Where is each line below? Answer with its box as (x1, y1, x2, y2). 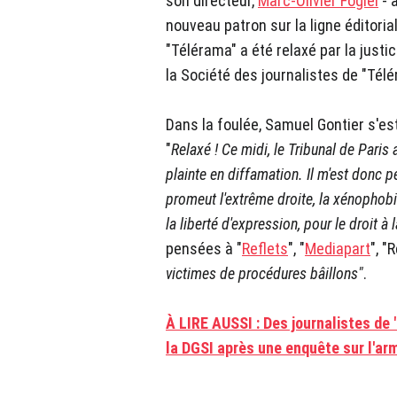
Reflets (242, 239, 288, 259)
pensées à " (166, 239, 242, 259)
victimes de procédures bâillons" (166, 264, 363, 284)
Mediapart (305, 239, 370, 259)
